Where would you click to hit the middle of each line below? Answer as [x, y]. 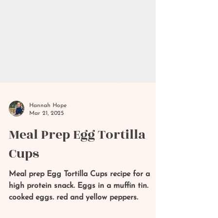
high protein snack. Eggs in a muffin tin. [79, 212]
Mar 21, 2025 [46, 139]
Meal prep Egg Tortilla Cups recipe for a [79, 200]
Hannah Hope [48, 132]
